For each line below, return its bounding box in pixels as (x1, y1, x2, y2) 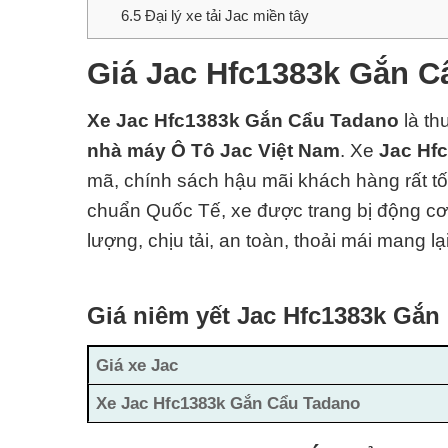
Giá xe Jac (96, 355, 179, 376)
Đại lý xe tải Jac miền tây (140, 6, 309, 24)
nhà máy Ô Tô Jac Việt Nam (87, 139, 340, 161)
